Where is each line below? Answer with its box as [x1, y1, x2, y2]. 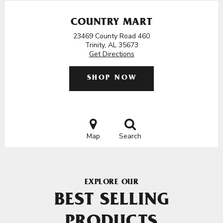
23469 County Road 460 [73, 31, 150, 41]
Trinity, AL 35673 [85, 40, 138, 50]
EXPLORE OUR [84, 179, 139, 187]
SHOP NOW [87, 75, 137, 82]
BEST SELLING [54, 193, 169, 211]
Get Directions [89, 49, 134, 59]
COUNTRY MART [70, 18, 153, 28]
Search [118, 131, 141, 141]
